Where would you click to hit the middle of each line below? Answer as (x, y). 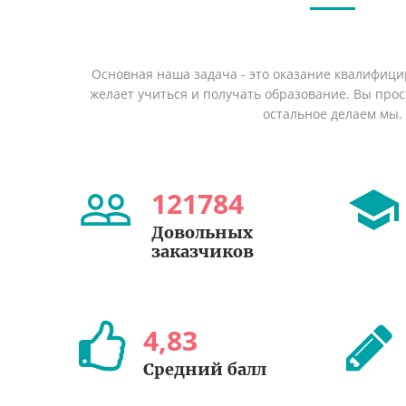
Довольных (202, 232)
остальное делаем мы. (332, 114)
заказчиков (203, 251)
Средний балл (205, 369)
